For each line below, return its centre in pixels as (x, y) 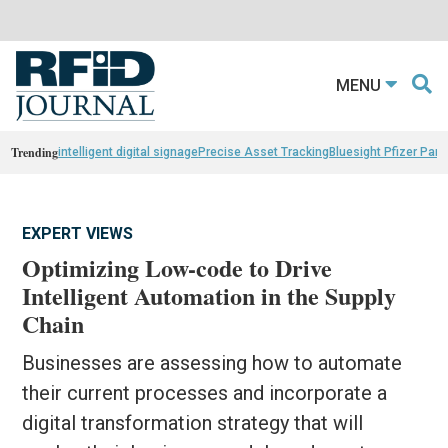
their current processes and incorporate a (205, 392)
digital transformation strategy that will (193, 422)
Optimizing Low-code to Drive (177, 267)
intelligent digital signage (128, 151)
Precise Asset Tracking (264, 151)
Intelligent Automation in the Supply (209, 295)
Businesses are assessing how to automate (212, 362)
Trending (35, 152)
